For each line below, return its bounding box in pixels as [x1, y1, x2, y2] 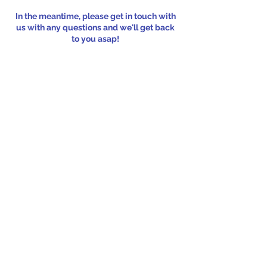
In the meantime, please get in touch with [15, 11, 176, 21]
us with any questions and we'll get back [16, 23, 175, 32]
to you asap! [72, 34, 119, 44]
